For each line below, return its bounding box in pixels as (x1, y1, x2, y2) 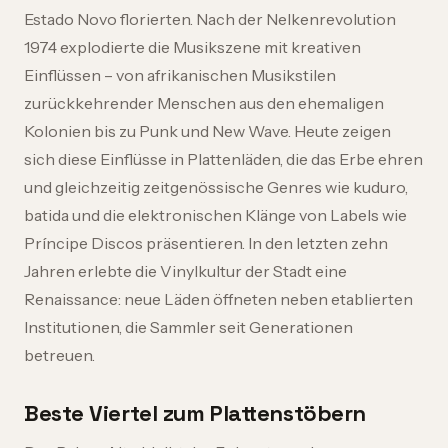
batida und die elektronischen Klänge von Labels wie (24, 205, 407, 225)
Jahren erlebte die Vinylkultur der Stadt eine (24, 261, 347, 281)
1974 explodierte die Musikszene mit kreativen (24, 37, 361, 57)
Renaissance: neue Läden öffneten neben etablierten (24, 289, 413, 309)
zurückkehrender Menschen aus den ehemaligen (24, 93, 384, 113)
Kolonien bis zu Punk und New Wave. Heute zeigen (24, 121, 391, 141)
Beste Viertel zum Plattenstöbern (24, 399, 366, 427)
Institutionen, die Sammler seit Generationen (24, 317, 353, 337)
